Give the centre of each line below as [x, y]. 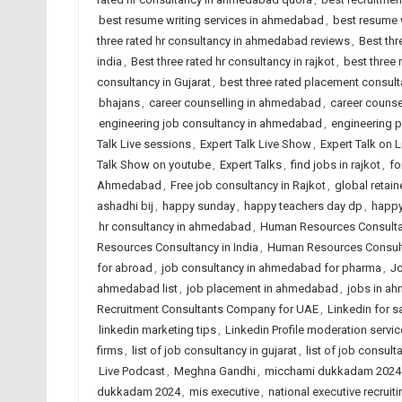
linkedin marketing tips [157, 330]
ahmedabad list [137, 288]
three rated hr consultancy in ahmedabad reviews [223, 41]
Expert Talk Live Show [255, 144]
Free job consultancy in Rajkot [248, 185]
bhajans [119, 103]
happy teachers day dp [303, 206]
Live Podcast [131, 371]
